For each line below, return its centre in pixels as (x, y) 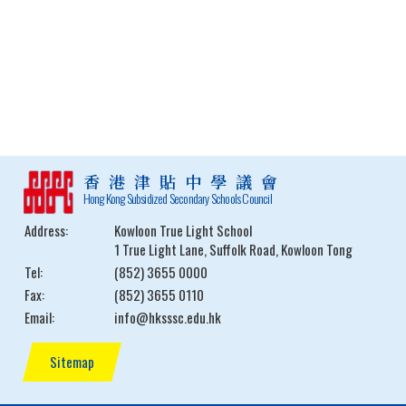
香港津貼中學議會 (184, 181)
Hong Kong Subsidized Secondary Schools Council (177, 198)
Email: (39, 317)
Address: (46, 230)
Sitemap (72, 362)
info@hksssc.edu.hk (168, 317)
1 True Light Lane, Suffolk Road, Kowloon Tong (233, 249)
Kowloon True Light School (183, 230)
